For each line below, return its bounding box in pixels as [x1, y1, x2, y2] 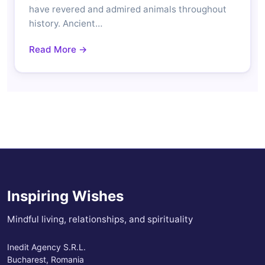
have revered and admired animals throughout [29, 4, 227, 15]
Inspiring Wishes [7, 188, 124, 205]
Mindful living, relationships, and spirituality [7, 214, 193, 225]
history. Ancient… [29, 18, 102, 30]
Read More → [29, 44, 88, 56]
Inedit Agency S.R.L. [7, 242, 86, 253]
